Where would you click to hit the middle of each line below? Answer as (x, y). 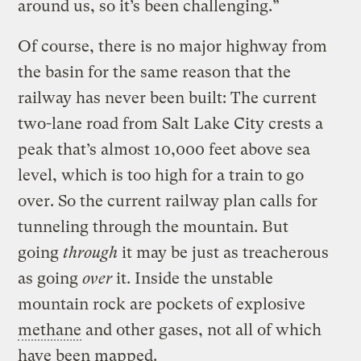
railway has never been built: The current (168, 98)
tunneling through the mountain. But (154, 227)
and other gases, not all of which (202, 330)
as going (50, 279)
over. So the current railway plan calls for (168, 201)
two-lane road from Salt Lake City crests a (171, 124)
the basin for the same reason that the (155, 73)
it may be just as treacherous (224, 253)
